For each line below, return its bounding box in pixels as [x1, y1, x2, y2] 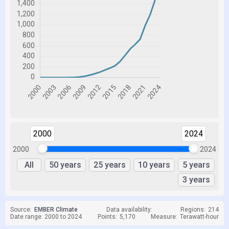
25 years [94, 160, 126, 170]
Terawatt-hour [180, 213, 219, 220]
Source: [10, 206, 32, 213]
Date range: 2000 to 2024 [10, 213, 82, 220]
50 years [49, 160, 81, 170]
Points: [97, 213, 117, 220]
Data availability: [106, 206, 152, 213]
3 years [182, 175, 210, 185]
